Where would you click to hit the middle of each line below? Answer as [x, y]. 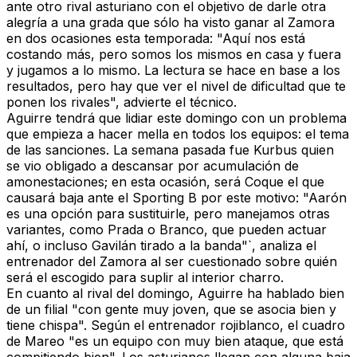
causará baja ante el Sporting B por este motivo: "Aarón [177, 198]
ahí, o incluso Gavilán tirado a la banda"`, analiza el [161, 246]
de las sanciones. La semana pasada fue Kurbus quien [170, 150]
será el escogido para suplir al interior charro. [145, 278]
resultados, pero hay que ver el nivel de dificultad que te [176, 86]
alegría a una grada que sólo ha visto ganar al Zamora [171, 23]
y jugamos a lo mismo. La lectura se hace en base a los [173, 71]
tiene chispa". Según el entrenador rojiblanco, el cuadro [176, 326]
